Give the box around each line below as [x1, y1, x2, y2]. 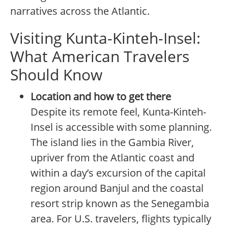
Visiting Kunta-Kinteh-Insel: [10, 27, 201, 49]
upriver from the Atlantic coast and [31, 151, 194, 165]
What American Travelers [10, 46, 189, 67]
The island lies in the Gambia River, [31, 135, 194, 150]
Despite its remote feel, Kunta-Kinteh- [31, 105, 206, 119]
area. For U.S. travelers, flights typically [31, 212, 211, 226]
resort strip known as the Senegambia [31, 196, 209, 211]
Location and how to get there [31, 90, 171, 104]
